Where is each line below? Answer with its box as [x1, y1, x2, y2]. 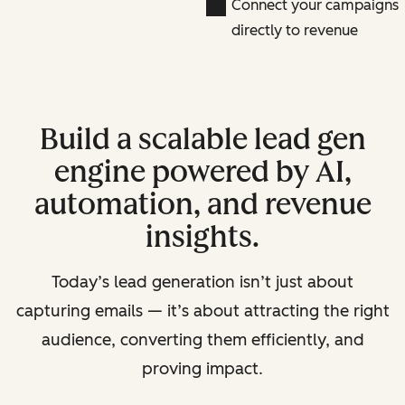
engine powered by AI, [53, 154, 352, 189]
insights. [146, 219, 259, 254]
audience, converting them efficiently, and [41, 329, 364, 350]
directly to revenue [231, 21, 358, 39]
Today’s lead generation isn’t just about [52, 271, 353, 292]
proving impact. [142, 358, 263, 379]
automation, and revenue [33, 186, 372, 221]
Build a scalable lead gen [39, 121, 366, 156]
